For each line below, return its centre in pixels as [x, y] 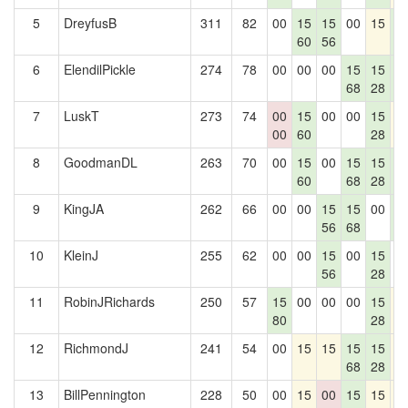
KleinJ [81, 255]
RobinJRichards [109, 301]
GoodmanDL [101, 162]
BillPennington [105, 394]
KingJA [84, 209]
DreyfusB [90, 23]
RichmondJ [96, 348]
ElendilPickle [100, 69]
